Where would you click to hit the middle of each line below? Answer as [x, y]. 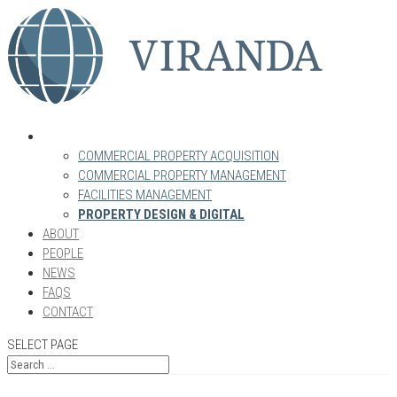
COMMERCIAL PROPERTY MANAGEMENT [182, 175]
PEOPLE [63, 253]
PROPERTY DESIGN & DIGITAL [161, 214]
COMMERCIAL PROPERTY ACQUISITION [179, 156]
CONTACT [68, 312]
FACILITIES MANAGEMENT [145, 195]
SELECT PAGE [43, 345]
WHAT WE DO [78, 136]
